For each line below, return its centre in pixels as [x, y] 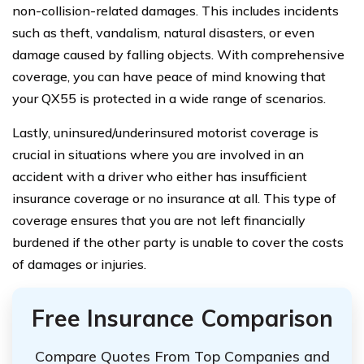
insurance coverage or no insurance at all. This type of [174, 198]
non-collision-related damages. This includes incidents [175, 11]
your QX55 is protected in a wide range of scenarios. [169, 98]
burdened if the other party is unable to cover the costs [178, 242]
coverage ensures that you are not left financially [159, 220]
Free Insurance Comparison [182, 318]
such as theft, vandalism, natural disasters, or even [163, 32]
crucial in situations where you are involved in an [158, 154]
